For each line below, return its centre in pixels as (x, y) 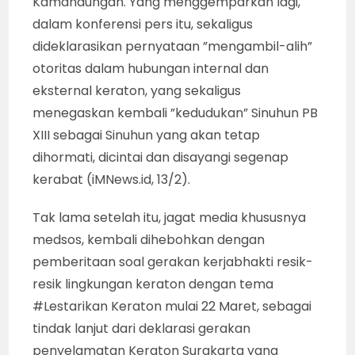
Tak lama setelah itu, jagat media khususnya (170, 218)
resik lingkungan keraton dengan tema (153, 284)
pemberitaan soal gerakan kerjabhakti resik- (173, 262)
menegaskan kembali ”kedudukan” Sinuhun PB (176, 113)
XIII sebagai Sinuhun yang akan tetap (147, 135)
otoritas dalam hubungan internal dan (151, 69)
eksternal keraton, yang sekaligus (137, 91)
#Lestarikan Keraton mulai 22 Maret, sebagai (172, 306)
